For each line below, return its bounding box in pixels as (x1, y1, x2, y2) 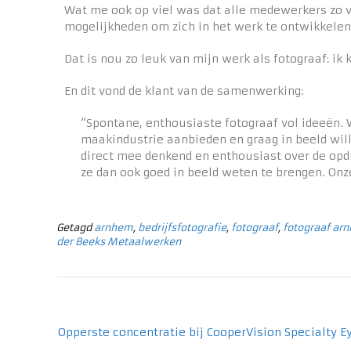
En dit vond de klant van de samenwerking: (64, 84, 303, 99)
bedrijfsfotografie (138, 222, 226, 234)
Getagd (56, 222, 94, 234)
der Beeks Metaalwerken (56, 236, 181, 248)
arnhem (94, 222, 133, 234)
